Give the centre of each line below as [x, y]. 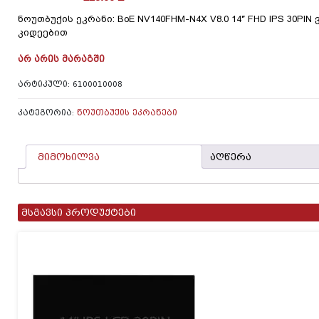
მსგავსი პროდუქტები [79, 213]
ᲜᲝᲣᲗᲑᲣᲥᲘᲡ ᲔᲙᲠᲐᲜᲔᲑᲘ [127, 113]
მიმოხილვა [69, 157]
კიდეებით [43, 33]
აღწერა [231, 157]
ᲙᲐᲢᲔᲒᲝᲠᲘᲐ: [47, 113]
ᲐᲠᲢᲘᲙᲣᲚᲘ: [45, 84]
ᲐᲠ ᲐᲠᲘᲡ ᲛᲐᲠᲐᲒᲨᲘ [61, 59]
